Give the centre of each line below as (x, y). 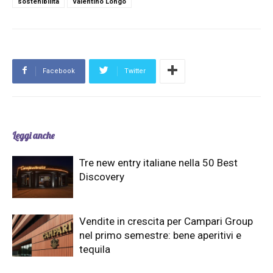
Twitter (135, 71)
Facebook (59, 71)
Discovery (102, 176)
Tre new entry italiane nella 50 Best (158, 162)
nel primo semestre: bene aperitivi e (160, 235)
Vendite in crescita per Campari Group (166, 221)
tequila (95, 249)
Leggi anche (33, 135)
